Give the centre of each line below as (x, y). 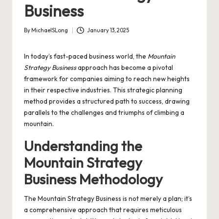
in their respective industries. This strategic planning (103, 90)
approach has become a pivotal (125, 68)
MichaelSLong (50, 31)
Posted (33, 35)
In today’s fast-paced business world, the (86, 56)
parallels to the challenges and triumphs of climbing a (104, 113)
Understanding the (83, 146)
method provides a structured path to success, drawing (107, 101)
